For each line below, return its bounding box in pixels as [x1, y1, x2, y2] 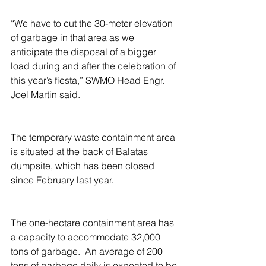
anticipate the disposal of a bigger [11, 46, 159, 58]
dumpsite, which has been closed [11, 160, 157, 172]
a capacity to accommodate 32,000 [11, 231, 163, 243]
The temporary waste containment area [11, 131, 178, 144]
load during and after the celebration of [11, 60, 178, 72]
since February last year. [11, 174, 113, 186]
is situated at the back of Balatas [11, 145, 150, 158]
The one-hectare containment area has [11, 217, 176, 229]
